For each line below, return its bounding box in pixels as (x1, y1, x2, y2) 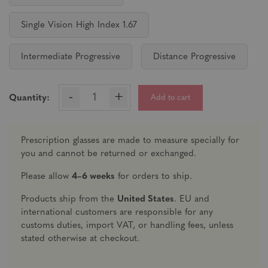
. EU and (174, 195, 209, 204)
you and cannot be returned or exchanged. (21, 150, 196, 159)
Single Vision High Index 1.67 (21, 21, 137, 30)
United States (117, 195, 174, 204)
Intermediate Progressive (21, 53, 120, 62)
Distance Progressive (153, 53, 236, 62)
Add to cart (151, 93, 190, 102)
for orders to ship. (115, 172, 192, 181)
